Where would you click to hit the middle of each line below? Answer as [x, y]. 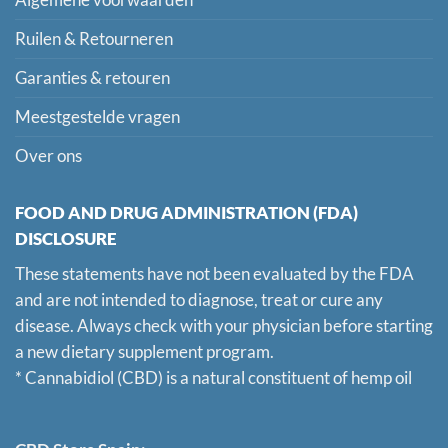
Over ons [48, 156]
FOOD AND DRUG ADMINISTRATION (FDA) [186, 213]
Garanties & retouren [92, 78]
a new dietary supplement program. [144, 351]
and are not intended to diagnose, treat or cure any [199, 299]
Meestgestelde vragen [97, 117]
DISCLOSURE [66, 239]
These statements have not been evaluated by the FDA [214, 273]
